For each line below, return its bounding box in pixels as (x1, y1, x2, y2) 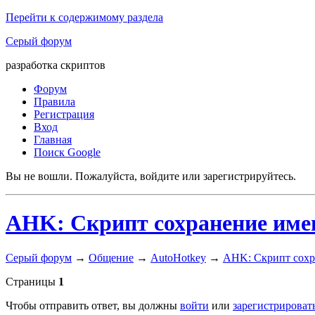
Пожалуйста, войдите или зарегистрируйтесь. (75, 170, 296, 182)
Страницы (6, 275, 56, 288)
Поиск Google (34, 146, 101, 158)
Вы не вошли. (6, 170, 72, 182)
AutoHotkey (150, 251, 206, 264)
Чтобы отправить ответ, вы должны (6, 299, 180, 311)
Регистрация (34, 108, 94, 120)
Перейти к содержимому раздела (6, 11, 163, 23)
